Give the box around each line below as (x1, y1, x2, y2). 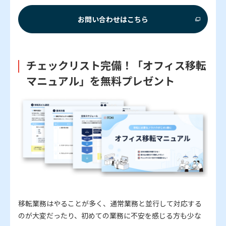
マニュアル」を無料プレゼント (26, 73, 175, 89)
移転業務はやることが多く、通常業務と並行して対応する (18, 198, 202, 208)
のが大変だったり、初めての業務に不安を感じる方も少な (18, 210, 201, 220)
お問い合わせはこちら (78, 14, 148, 24)
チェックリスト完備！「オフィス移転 (26, 58, 206, 73)
